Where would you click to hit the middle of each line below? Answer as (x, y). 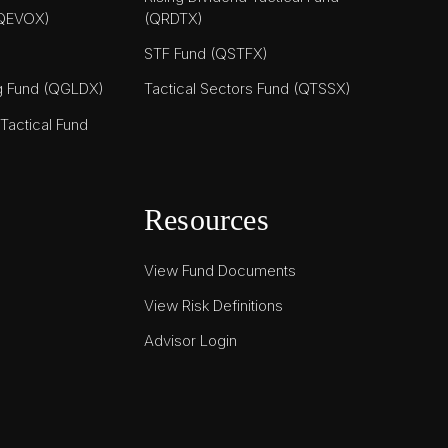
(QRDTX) (173, 18)
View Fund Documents (220, 270)
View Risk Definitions (213, 305)
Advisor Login (190, 341)
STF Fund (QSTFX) (206, 54)
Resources (206, 220)
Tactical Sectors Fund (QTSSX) (247, 89)
